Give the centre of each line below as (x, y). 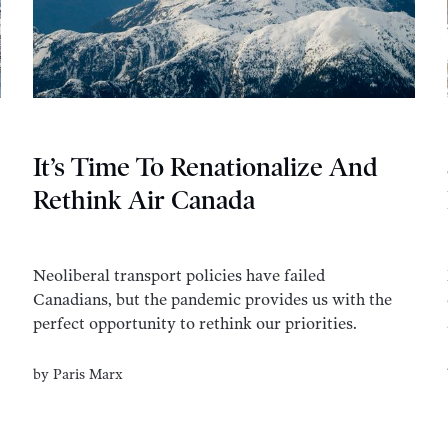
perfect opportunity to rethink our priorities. (195, 324)
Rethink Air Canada (144, 201)
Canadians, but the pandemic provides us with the (213, 300)
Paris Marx (88, 375)
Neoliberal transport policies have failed (179, 276)
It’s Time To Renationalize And (206, 168)
